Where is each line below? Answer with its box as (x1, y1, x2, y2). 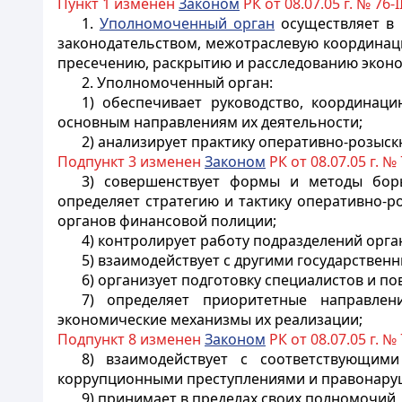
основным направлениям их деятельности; (57, 112, 363, 132)
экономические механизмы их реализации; (57, 310, 363, 329)
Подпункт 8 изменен (57, 329, 205, 349)
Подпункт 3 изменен (57, 152, 205, 171)
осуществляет (275, 13, 387, 33)
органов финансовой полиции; (57, 211, 276, 231)
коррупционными (57, 369, 187, 389)
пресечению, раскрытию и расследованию (57, 53, 362, 73)
